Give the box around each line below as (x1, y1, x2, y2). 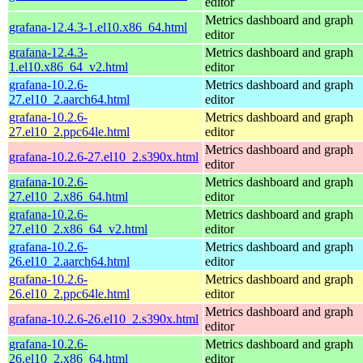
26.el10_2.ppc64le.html (9, 286, 130, 301)
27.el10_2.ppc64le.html (9, 124, 130, 139)
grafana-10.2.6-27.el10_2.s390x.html (9, 149, 199, 164)
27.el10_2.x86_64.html (9, 189, 128, 203)
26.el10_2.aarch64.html (9, 254, 130, 268)
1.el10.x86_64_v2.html (9, 59, 128, 74)
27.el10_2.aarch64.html (9, 92, 130, 106)
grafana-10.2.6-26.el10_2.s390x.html (9, 311, 199, 326)
